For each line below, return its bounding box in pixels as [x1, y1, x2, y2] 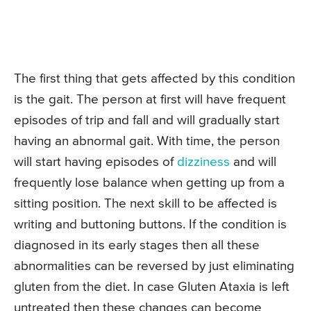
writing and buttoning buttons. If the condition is [14, 217, 287, 231]
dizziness [177, 155, 230, 169]
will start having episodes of [14, 155, 177, 169]
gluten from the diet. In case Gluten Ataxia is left [14, 280, 289, 294]
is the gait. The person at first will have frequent [14, 92, 286, 106]
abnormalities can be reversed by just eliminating [14, 259, 294, 273]
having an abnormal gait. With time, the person [14, 134, 280, 148]
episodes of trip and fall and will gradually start [14, 113, 280, 127]
